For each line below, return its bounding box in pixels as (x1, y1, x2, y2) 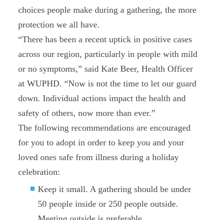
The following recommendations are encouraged (18, 123, 191, 133)
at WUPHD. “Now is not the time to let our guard (18, 79, 197, 88)
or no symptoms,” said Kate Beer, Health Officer (18, 64, 193, 74)
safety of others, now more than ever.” (18, 108, 156, 118)
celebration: (18, 167, 60, 177)
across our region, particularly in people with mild (18, 49, 198, 59)
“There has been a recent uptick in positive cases (18, 34, 192, 44)
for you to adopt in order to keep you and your (18, 137, 185, 147)
